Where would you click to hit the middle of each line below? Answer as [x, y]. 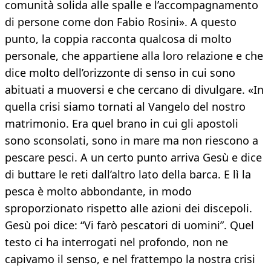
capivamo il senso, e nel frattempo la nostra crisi [130, 259]
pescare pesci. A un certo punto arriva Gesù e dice [133, 158]
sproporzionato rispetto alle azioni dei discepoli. [129, 208]
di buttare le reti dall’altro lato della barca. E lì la [128, 175]
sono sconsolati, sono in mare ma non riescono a [132, 141]
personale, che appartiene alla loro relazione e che [134, 56]
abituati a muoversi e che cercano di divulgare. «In [134, 90]
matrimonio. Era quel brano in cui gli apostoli [122, 124]
